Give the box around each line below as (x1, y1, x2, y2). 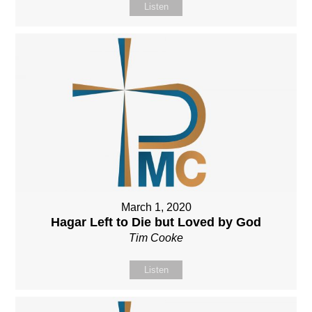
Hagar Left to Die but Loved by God (51, 214, 261, 229)
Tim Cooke (129, 231, 183, 244)
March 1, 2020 (120, 201, 192, 213)
